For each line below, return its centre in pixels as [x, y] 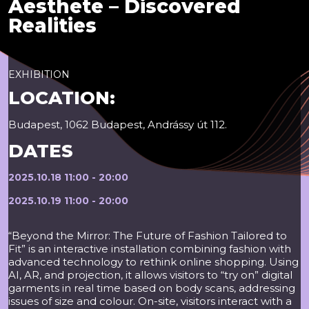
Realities [52, 25]
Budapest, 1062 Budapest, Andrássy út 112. [118, 124]
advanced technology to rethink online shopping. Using [153, 261]
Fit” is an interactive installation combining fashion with [150, 248]
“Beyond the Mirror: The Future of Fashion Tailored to [148, 235]
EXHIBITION [39, 74]
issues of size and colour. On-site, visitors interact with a [150, 301]
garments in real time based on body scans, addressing [152, 288]
